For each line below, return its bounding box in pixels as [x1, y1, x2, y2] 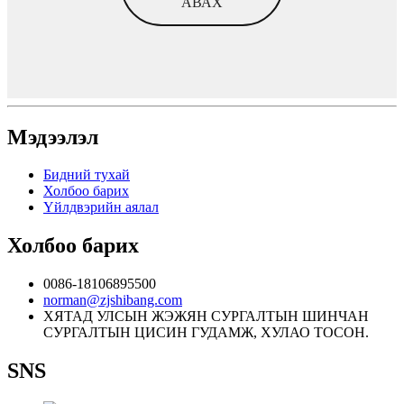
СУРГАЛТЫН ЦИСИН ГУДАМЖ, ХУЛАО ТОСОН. [43, 325, 369, 341]
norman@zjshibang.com [43, 292, 182, 308]
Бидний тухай [43, 167, 130, 183]
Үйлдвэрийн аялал [43, 199, 159, 216]
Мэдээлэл [7, 124, 98, 149]
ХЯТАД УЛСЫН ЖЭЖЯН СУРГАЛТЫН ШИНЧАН [43, 308, 369, 325]
